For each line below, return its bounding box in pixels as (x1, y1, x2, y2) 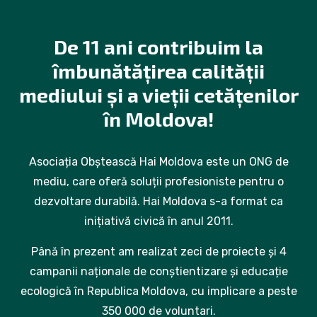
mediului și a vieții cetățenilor (18, 83, 299, 108)
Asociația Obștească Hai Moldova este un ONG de (28, 155, 289, 169)
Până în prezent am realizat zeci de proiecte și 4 (30, 245, 287, 259)
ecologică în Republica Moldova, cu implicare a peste (20, 284, 297, 299)
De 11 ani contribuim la (54, 35, 263, 59)
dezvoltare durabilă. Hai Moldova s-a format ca (34, 195, 283, 209)
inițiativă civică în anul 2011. (83, 214, 234, 229)
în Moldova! (103, 107, 214, 132)
